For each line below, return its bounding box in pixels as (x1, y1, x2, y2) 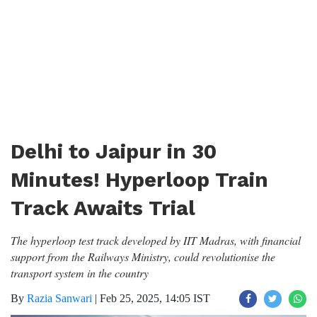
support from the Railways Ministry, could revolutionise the (11, 249, 275, 264)
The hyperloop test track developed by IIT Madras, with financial (11, 233, 301, 248)
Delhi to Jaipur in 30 (11, 139, 217, 163)
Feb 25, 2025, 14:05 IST (100, 292, 210, 304)
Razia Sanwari (27, 292, 92, 304)
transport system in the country (11, 265, 149, 280)
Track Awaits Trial (11, 196, 195, 220)
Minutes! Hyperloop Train (11, 168, 268, 192)
